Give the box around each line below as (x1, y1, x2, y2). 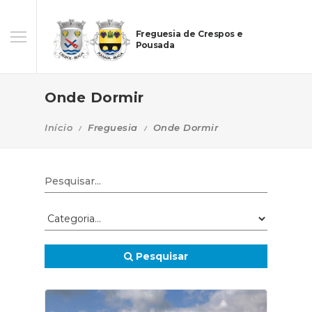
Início (45, 122, 72, 133)
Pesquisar (133, 250, 188, 263)
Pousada (135, 40, 175, 51)
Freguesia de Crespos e (135, 29, 243, 39)
